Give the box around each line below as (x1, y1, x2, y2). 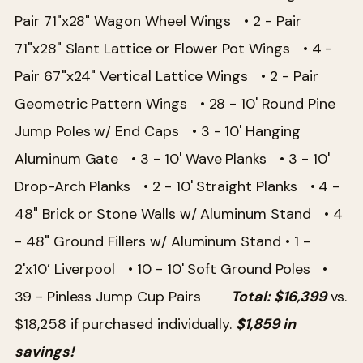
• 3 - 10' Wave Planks (131, 148, 280, 169)
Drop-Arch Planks (15, 176, 144, 196)
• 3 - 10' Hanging (191, 121, 301, 141)
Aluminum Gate (15, 148, 132, 169)
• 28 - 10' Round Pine (199, 93, 335, 113)
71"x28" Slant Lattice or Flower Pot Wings (15, 38, 303, 58)
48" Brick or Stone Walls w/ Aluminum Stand (15, 203, 324, 224)
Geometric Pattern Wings (15, 93, 200, 113)
